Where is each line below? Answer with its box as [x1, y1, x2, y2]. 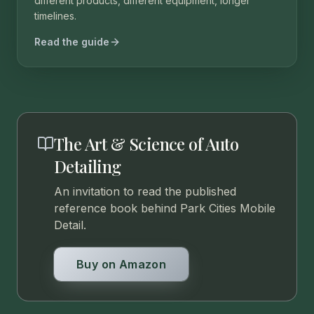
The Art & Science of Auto [54, 132, 238, 155]
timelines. [34, 10, 76, 22]
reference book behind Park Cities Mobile [54, 201, 275, 215]
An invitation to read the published [54, 184, 236, 198]
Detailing [54, 155, 121, 177]
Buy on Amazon [76, 257, 167, 271]
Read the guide [34, 36, 109, 48]
